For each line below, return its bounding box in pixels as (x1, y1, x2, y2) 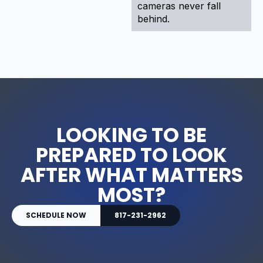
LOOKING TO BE (56, 120, 207, 149)
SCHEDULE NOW (26, 210, 86, 220)
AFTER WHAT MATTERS (20, 160, 243, 189)
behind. (137, 12, 170, 25)
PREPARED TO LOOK (36, 140, 227, 169)
